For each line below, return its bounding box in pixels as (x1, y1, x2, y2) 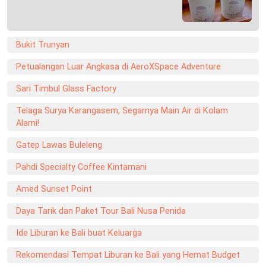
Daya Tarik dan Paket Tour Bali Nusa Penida (16, 205, 186, 216)
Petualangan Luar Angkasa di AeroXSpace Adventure (16, 61, 221, 72)
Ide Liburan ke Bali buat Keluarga (16, 227, 142, 238)
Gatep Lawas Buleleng (16, 140, 102, 150)
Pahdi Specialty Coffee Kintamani (16, 161, 147, 172)
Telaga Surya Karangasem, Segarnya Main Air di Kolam (16, 105, 228, 116)
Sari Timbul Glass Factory (16, 83, 116, 94)
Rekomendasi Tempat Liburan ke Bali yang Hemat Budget (16, 249, 240, 260)
